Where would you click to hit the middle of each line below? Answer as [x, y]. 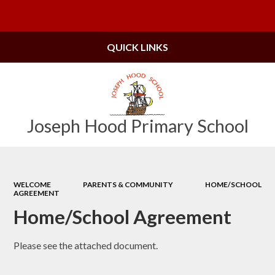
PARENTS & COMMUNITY [128, 184]
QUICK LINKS [137, 47]
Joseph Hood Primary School [137, 126]
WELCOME [33, 184]
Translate [239, 16]
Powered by [176, 16]
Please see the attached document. [86, 246]
